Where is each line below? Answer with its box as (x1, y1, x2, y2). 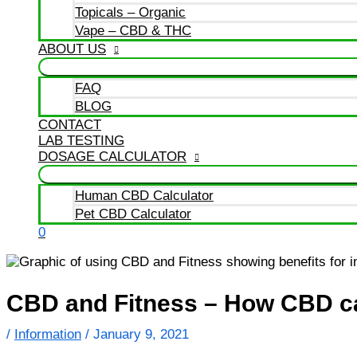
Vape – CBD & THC (75, 23, 191, 38)
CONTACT (38, 117, 101, 132)
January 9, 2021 (93, 326, 189, 342)
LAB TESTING (38, 133, 124, 148)
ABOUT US (38, 41, 106, 57)
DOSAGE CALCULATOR (38, 149, 186, 164)
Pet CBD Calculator (75, 206, 191, 222)
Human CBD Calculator (75, 188, 214, 203)
